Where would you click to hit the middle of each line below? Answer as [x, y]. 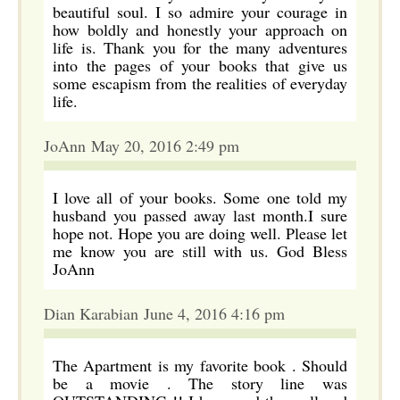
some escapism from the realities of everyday [200, 83]
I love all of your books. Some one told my [200, 197]
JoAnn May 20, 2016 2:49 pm [142, 146]
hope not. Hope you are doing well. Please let [200, 233]
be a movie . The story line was [200, 383]
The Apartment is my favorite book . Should [200, 365]
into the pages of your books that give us [200, 65]
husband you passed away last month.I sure [200, 215]
